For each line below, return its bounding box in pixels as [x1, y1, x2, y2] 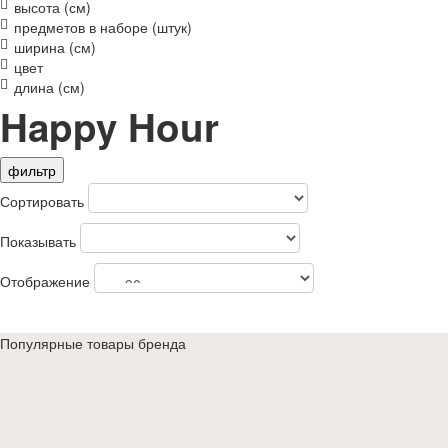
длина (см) [14, 77, 85, 97]
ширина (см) [14, 37, 96, 57]
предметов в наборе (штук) [14, 17, 192, 37]
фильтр [8, 160, 56, 180]
